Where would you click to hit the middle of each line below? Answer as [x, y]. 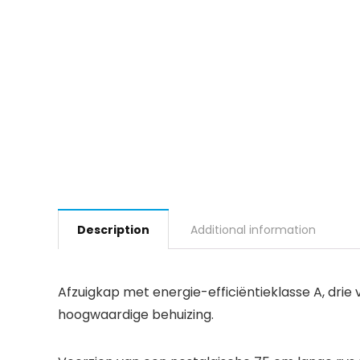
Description [113, 230]
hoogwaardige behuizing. [136, 315]
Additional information [253, 230]
